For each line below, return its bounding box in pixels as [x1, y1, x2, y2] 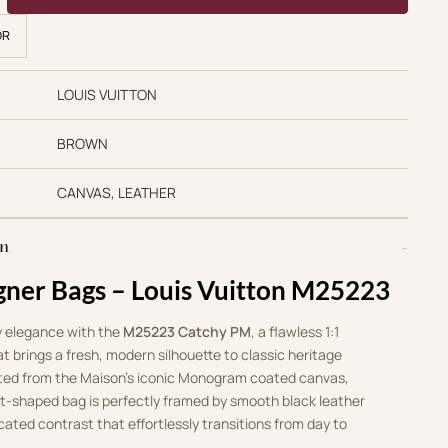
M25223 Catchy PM [123, 322, 252, 342]
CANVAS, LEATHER [56, 183, 176, 203]
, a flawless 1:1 [251, 322, 340, 342]
